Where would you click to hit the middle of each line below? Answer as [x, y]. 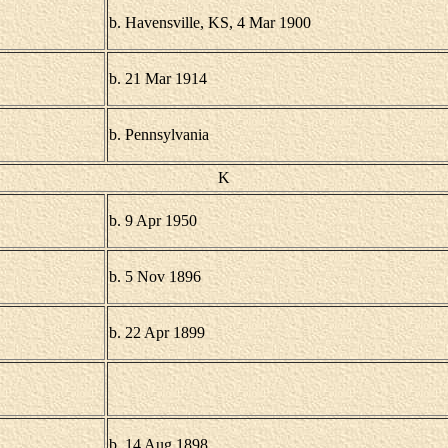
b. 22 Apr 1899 [156, 332]
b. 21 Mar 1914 [157, 78]
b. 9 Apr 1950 [152, 220]
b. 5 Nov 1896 [154, 276]
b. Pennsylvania [158, 134]
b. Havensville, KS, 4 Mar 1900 [209, 22]
